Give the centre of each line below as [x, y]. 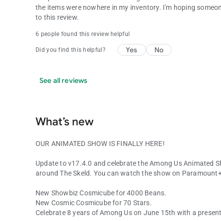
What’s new [65, 121]
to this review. [57, 17]
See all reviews [64, 80]
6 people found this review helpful [83, 34]
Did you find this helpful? [71, 50]
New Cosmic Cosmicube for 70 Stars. [94, 203]
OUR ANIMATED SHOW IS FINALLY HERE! [100, 143]
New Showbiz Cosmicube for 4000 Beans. [101, 193]
